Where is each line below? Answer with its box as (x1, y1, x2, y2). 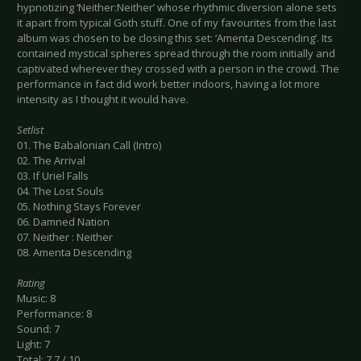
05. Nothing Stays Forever (17, 199, 141, 214)
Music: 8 (17, 291, 56, 306)
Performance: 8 (17, 306, 92, 322)
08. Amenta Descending (17, 245, 131, 260)
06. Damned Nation (17, 214, 110, 230)
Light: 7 (17, 337, 50, 352)
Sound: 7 (17, 322, 60, 337)
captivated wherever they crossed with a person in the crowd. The (17, 61, 339, 77)
